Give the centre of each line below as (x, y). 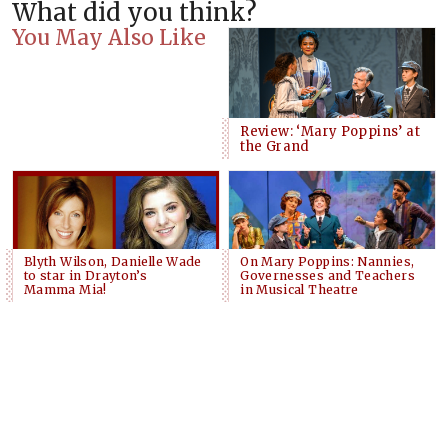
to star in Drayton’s (86, 275)
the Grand (275, 147)
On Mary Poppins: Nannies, (327, 261)
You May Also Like (109, 37)
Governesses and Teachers (327, 275)
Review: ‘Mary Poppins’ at (330, 132)
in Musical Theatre (299, 289)
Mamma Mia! (65, 289)
